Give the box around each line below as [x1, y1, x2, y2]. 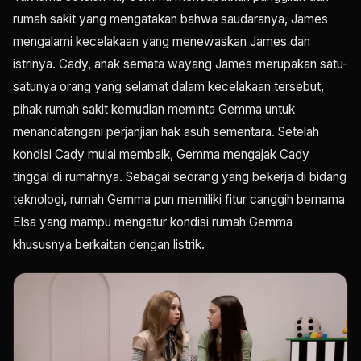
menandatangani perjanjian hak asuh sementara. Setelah [13, 124, 319, 139]
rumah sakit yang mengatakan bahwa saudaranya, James [13, 11, 328, 27]
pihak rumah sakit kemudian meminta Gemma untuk [13, 102, 295, 117]
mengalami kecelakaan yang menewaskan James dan [13, 34, 310, 49]
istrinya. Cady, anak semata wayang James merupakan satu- [13, 56, 348, 72]
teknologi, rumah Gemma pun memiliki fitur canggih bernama [13, 192, 345, 207]
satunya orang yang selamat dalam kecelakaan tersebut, [13, 79, 324, 94]
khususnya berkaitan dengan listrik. [13, 237, 205, 252]
